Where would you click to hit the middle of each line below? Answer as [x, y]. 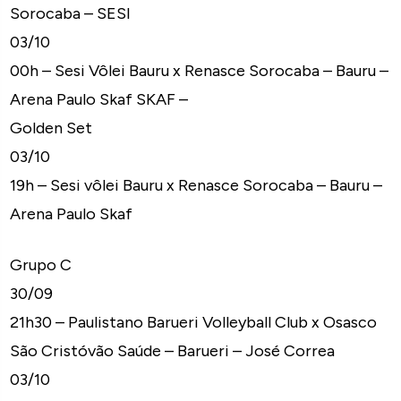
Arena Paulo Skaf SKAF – [99, 99]
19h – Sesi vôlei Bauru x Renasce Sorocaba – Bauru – [196, 185]
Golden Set [51, 128]
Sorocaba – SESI [71, 13]
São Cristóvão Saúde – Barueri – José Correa [173, 350]
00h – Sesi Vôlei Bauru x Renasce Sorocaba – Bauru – [200, 70]
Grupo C [41, 264]
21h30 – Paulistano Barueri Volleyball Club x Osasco [194, 322]
